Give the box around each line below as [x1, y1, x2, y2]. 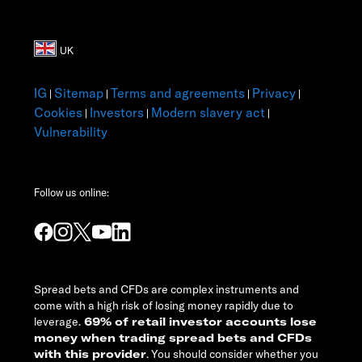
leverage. [34, 314, 81, 330]
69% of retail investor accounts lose [81, 314, 317, 330]
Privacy [252, 85, 296, 102]
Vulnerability [34, 124, 107, 141]
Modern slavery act [151, 104, 265, 121]
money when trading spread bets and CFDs [34, 330, 312, 346]
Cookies [34, 104, 82, 121]
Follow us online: [34, 186, 109, 200]
